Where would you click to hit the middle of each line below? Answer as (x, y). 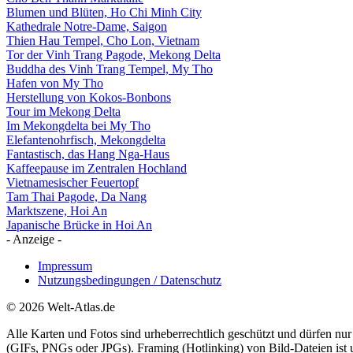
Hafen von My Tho (55, 83)
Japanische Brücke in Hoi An (79, 225)
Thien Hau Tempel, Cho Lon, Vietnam (103, 40)
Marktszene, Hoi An (57, 210)
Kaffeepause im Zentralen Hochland (97, 168)
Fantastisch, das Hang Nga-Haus (88, 154)
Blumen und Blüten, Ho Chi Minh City (104, 12)
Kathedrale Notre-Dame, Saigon (87, 26)
